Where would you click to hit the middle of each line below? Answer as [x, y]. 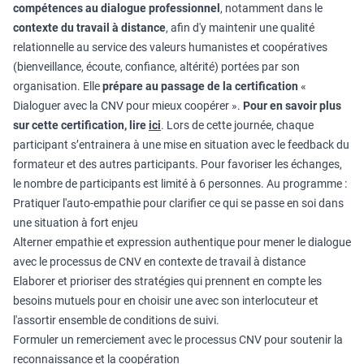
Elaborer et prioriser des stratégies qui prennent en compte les [167, 281]
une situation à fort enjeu [76, 223]
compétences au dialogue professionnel [117, 8]
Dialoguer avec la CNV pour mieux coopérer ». [128, 106]
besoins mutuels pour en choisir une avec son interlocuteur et [166, 301]
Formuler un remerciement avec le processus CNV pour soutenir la [178, 340]
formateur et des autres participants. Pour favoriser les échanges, [178, 164]
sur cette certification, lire [81, 125]
